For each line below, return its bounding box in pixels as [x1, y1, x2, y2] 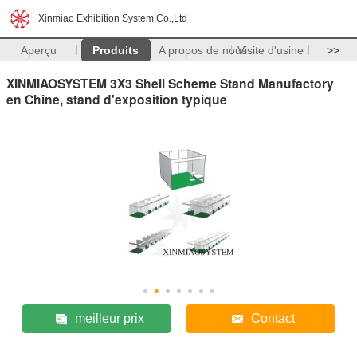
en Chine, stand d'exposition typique [6, 89, 227, 108]
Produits [92, 44, 139, 57]
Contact [251, 311, 296, 325]
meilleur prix [74, 311, 144, 325]
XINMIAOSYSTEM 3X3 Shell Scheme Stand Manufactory [6, 73, 334, 92]
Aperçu [20, 44, 57, 57]
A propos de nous [158, 44, 247, 57]
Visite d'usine [237, 44, 304, 57]
